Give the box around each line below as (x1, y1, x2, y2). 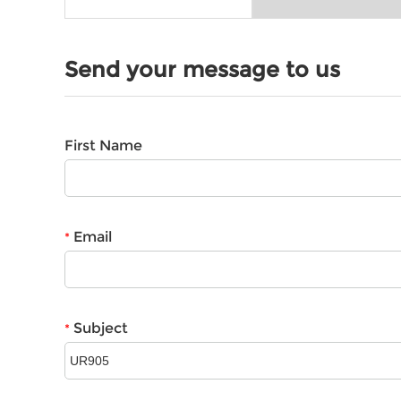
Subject (70, 320, 128, 337)
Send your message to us (64, 56, 340, 83)
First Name (64, 137, 142, 155)
